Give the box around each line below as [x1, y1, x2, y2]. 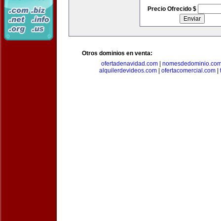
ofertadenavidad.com [101, 60, 158, 67]
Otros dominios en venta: [82, 50, 152, 57]
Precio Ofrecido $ [147, 5, 198, 12]
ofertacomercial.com [161, 67, 216, 74]
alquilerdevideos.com [99, 67, 157, 74]
